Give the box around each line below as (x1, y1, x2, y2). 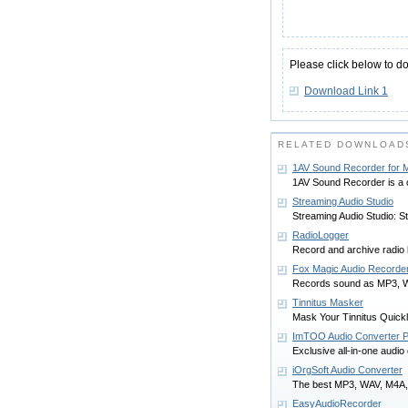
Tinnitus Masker (292, 297, 363, 308)
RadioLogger (292, 229, 349, 240)
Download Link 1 (304, 85, 388, 97)
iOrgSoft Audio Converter (292, 364, 403, 375)
